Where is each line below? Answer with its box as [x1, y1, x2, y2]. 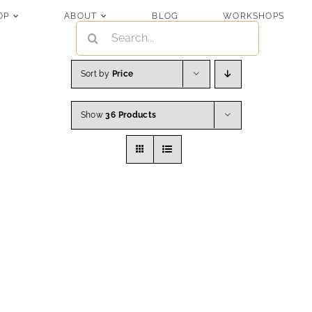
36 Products [105, 110, 157, 120]
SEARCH [75, 19, 113, 30]
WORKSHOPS [223, 10, 285, 21]
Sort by [80, 69, 112, 79]
